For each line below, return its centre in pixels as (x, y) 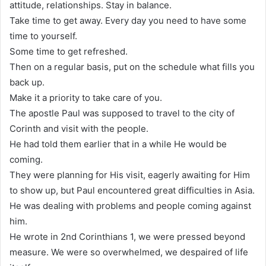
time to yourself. (43, 36)
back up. (27, 82)
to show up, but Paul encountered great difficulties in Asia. (132, 190)
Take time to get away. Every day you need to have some (128, 20)
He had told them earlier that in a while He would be (118, 144)
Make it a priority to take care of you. (86, 97)
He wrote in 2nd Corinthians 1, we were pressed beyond (127, 236)
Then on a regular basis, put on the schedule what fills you (132, 66)
